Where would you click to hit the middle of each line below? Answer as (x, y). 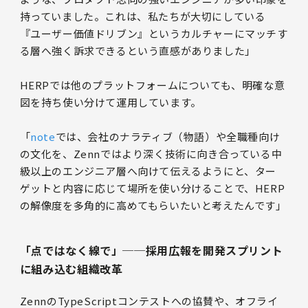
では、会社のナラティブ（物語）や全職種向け (168, 136)
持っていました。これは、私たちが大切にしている (143, 16)
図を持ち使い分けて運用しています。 (110, 102)
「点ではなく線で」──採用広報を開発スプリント (151, 250)
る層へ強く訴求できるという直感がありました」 (137, 50)
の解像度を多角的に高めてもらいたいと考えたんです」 (153, 205)
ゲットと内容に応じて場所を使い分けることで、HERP (152, 188)
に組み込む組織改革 (71, 268)
